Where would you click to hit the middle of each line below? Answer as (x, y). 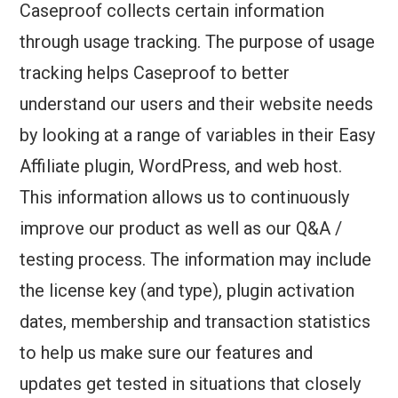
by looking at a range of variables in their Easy (198, 135)
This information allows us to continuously (185, 198)
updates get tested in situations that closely (191, 384)
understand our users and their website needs (197, 104)
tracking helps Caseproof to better (155, 73)
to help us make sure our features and (167, 353)
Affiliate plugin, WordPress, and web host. (181, 167)
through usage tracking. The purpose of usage (198, 42)
